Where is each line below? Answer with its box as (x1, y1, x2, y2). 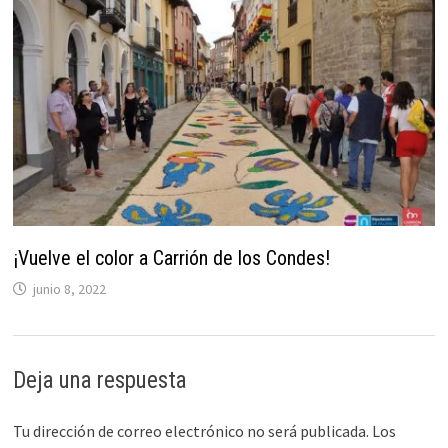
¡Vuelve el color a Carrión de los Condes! (12, 246, 330, 271)
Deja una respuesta (12, 367, 187, 395)
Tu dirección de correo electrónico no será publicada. (12, 421, 369, 442)
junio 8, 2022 (32, 280, 106, 299)
